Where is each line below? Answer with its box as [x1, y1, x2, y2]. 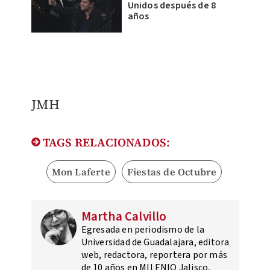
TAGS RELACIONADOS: [40, 134, 171, 151]
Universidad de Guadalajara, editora [81, 236, 230, 250]
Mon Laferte [51, 165, 110, 179]
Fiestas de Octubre [127, 165, 217, 179]
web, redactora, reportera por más [81, 248, 228, 262]
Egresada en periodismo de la [81, 223, 205, 237]
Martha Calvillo [81, 207, 167, 226]
